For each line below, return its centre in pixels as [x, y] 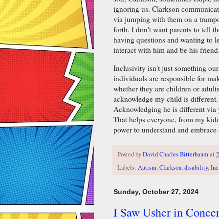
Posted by [130, 154]
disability [196, 167]
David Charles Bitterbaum [175, 154]
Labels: [128, 167]
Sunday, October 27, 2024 [156, 191]
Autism [147, 167]
